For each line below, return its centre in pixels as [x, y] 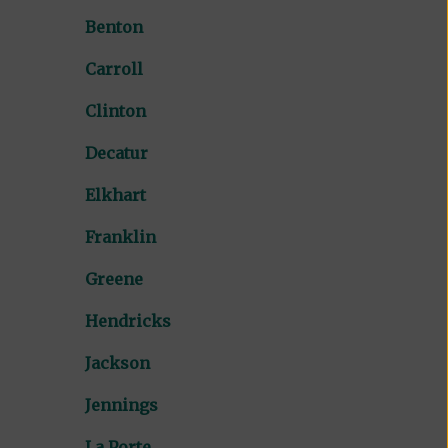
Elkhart [116, 194]
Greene [114, 278]
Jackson [118, 362]
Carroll [114, 68]
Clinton [116, 110]
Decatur [117, 152]
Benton [114, 26]
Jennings [122, 404]
